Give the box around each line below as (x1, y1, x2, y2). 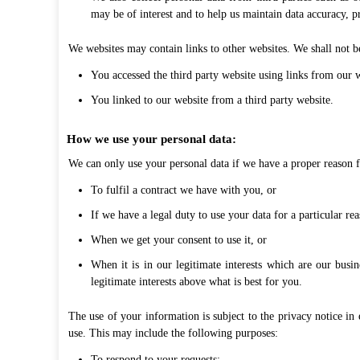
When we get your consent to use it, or (91, 234, 267, 246)
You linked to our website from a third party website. (91, 94, 333, 106)
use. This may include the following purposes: (68, 327, 278, 339)
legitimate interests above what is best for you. (91, 276, 302, 288)
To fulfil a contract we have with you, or (91, 184, 276, 196)
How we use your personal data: (67, 133, 236, 145)
